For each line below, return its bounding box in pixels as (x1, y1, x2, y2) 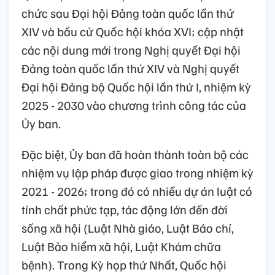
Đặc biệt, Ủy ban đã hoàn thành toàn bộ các (21, 146, 249, 163)
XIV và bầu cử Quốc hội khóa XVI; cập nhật (21, 23, 244, 40)
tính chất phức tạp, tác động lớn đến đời (21, 201, 228, 218)
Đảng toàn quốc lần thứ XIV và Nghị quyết (21, 60, 239, 77)
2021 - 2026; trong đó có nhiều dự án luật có (21, 183, 252, 199)
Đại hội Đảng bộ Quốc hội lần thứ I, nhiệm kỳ (21, 79, 251, 95)
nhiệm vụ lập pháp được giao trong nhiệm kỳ (21, 165, 254, 181)
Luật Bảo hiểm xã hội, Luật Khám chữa (21, 238, 221, 255)
